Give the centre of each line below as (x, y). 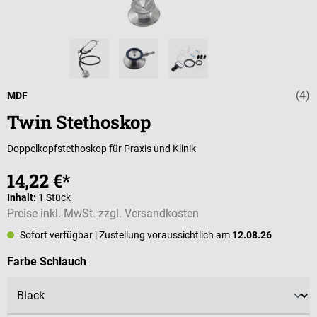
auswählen (114, 260)
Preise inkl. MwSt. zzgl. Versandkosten (103, 213)
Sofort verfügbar (56, 235)
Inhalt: (23, 197)
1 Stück (54, 197)
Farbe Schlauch (47, 261)
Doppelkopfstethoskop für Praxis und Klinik (102, 148)
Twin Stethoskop (79, 122)
